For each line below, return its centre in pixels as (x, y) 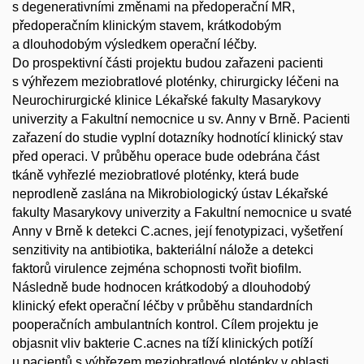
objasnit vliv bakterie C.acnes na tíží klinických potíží (162, 343)
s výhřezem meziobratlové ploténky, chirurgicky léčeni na (175, 82)
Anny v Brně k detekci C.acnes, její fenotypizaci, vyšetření (178, 231)
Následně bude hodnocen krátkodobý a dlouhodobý (161, 287)
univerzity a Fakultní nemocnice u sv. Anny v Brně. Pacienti (181, 119)
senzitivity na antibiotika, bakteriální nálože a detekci (163, 250)
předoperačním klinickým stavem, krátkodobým (147, 26)
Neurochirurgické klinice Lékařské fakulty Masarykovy (167, 100)
